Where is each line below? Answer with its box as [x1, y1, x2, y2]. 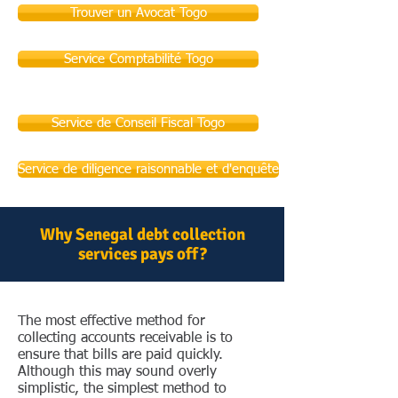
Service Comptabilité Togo [63, 52, 213, 66]
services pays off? [77, 243, 207, 265]
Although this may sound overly [18, 365, 217, 379]
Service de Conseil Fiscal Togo [52, 116, 225, 130]
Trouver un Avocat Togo [69, 6, 207, 20]
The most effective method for [18, 314, 205, 329]
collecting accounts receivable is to [18, 331, 233, 346]
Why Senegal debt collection [39, 224, 245, 245]
